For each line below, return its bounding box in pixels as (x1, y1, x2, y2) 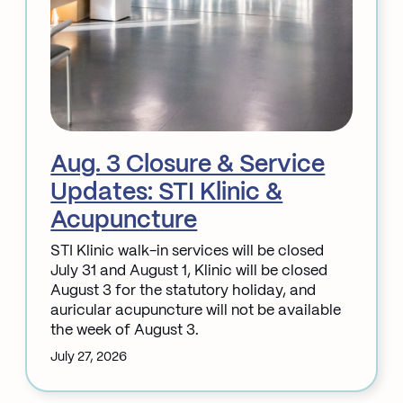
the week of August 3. (50, 324, 200, 338)
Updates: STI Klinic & (50, 182, 283, 205)
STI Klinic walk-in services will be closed (50, 245, 325, 259)
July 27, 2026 (50, 351, 128, 364)
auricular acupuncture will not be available (50, 304, 342, 318)
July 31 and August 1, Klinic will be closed (50, 264, 328, 279)
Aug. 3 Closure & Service (50, 154, 326, 177)
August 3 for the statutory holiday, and (50, 284, 317, 299)
